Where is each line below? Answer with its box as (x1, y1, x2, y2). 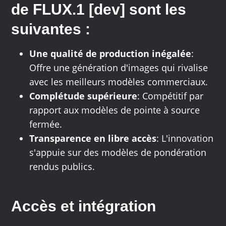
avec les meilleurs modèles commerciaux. (29, 76, 208, 88)
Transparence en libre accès (29, 132, 157, 145)
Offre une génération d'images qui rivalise (29, 62, 208, 74)
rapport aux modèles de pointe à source (29, 104, 200, 117)
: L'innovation (156, 132, 214, 145)
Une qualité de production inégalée (29, 47, 192, 60)
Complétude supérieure (29, 90, 138, 102)
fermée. (29, 118, 63, 131)
